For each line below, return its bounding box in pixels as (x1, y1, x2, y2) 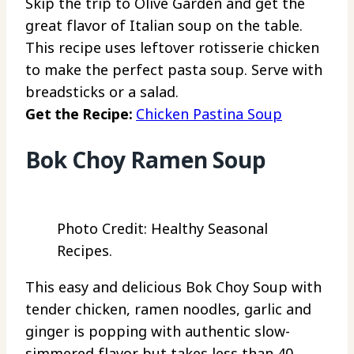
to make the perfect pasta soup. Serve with (25, 60, 322, 80)
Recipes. (57, 240, 112, 260)
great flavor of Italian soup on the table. (25, 16, 303, 36)
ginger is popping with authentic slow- (25, 321, 290, 341)
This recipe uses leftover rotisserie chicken (25, 38, 319, 58)
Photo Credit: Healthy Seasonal (57, 218, 268, 238)
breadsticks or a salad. (25, 82, 179, 102)
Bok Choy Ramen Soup (25, 145, 266, 175)
